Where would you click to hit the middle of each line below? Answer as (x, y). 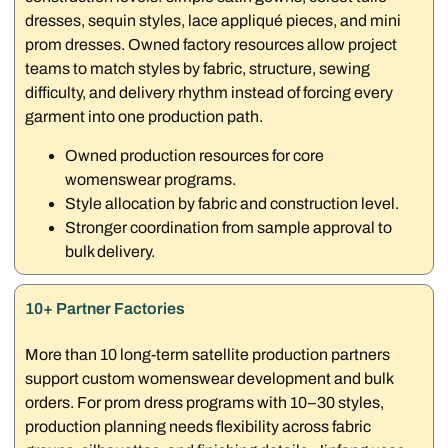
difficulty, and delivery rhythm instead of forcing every (209, 93)
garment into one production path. (144, 117)
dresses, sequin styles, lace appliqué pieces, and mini (213, 21)
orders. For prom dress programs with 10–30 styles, (205, 402)
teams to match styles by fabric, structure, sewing (198, 69)
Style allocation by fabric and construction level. (232, 204)
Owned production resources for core (195, 156)
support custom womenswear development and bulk (209, 378)
